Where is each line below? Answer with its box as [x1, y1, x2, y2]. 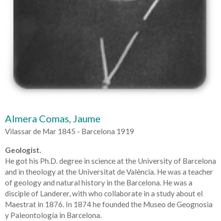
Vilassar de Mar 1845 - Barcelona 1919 [5, 127, 134, 136]
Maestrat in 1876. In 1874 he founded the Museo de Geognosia [5, 199, 213, 209]
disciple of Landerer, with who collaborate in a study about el [5, 188, 203, 198]
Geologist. [5, 145, 41, 154]
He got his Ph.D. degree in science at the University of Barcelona [5, 156, 216, 165]
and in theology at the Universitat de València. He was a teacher [5, 167, 213, 176]
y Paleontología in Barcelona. [5, 210, 102, 220]
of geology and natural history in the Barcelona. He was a [5, 178, 192, 187]
